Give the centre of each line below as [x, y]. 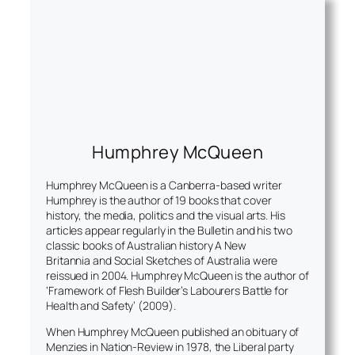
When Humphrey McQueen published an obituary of [173, 331]
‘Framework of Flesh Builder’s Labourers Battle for [167, 290]
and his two [263, 230]
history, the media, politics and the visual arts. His [166, 215]
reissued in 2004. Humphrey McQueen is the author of [177, 275]
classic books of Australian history [131, 245]
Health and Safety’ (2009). [111, 305]
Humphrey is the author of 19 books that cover [159, 200]
